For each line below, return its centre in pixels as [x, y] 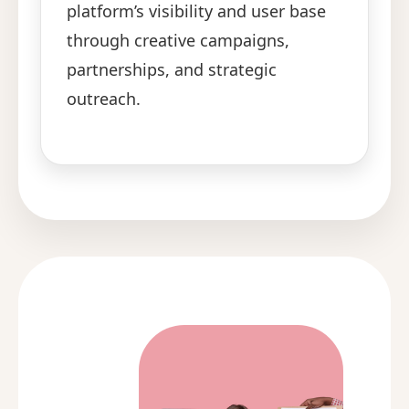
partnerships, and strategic [172, 69]
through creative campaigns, [178, 40]
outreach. [104, 98]
